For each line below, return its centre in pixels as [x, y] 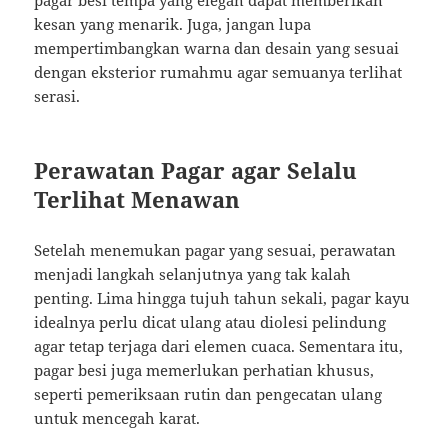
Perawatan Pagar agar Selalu [196, 170]
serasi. [57, 96]
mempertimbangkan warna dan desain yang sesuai [217, 48]
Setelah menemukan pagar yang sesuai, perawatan [215, 250]
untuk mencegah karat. [117, 418]
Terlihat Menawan [137, 199]
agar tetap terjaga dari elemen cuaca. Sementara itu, [219, 346]
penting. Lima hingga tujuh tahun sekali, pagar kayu [222, 298]
